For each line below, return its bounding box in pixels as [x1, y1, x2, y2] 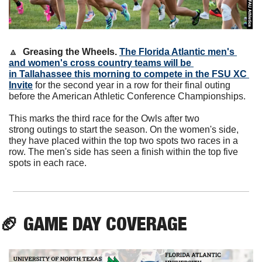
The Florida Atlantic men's [119, 47, 235, 57]
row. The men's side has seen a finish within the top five [9, 147, 238, 157]
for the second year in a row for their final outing [33, 80, 230, 91]
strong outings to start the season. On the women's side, [9, 125, 239, 135]
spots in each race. [9, 158, 89, 168]
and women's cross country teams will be [9, 58, 191, 68]
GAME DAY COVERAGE [23, 212, 187, 235]
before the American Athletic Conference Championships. [9, 91, 246, 102]
